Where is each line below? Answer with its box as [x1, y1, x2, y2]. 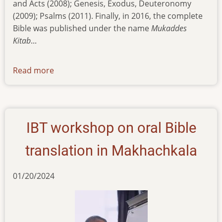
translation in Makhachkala [25, 142, 197, 160]
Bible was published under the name [13, 22, 151, 34]
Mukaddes [151, 22, 187, 34]
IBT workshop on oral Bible [26, 119, 196, 137]
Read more [13, 65, 54, 76]
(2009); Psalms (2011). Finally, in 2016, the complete [13, 10, 203, 21]
